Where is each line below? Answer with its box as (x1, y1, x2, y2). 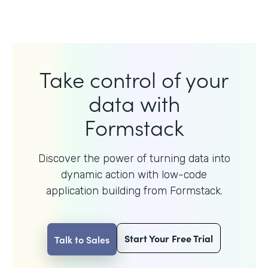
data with (88, 87, 180, 118)
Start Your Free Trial (124, 231, 213, 245)
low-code (162, 167, 207, 181)
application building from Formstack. (45, 184, 223, 197)
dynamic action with (61, 167, 162, 181)
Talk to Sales (54, 232, 109, 246)
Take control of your (39, 63, 229, 94)
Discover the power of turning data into (38, 151, 230, 165)
